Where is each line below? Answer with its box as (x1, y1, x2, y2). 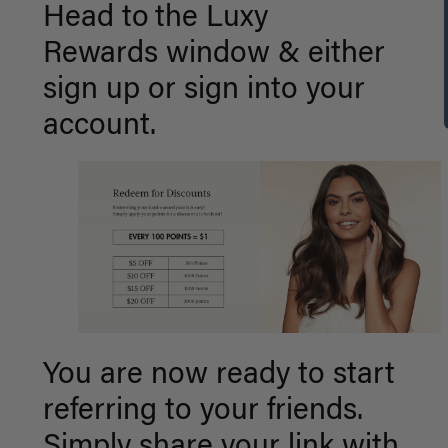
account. (42, 112, 156, 142)
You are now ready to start (42, 361, 395, 392)
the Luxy (154, 4, 268, 34)
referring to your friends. (42, 397, 363, 428)
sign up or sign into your (42, 76, 365, 106)
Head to (42, 4, 149, 34)
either (299, 40, 385, 70)
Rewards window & (42, 40, 300, 70)
